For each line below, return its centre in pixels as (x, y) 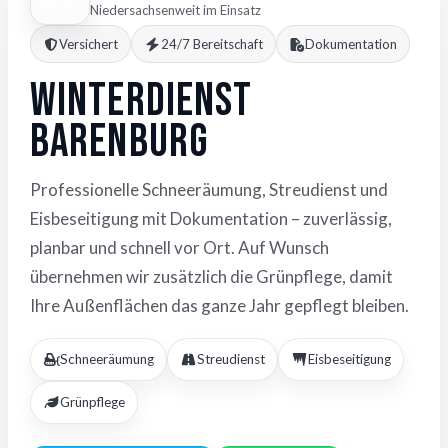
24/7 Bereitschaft (211, 44)
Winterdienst (141, 102)
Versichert (89, 44)
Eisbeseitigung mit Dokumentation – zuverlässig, (211, 219)
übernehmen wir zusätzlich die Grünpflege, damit (211, 277)
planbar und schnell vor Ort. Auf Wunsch (179, 248)
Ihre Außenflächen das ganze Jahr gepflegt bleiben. (219, 306)
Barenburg (119, 143)
